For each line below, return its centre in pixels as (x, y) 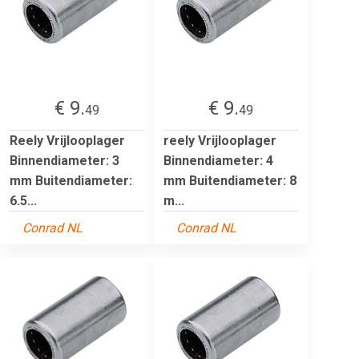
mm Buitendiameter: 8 (230, 180)
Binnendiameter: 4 (218, 160)
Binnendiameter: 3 (65, 160)
